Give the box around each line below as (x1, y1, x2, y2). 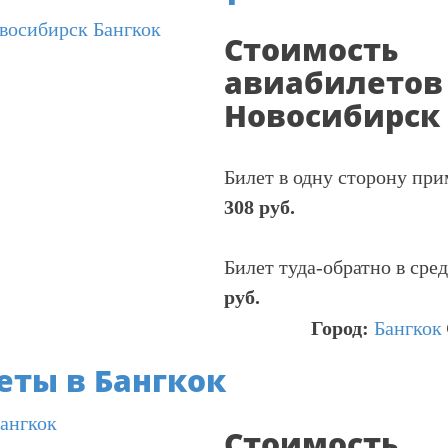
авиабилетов (224, 62, 443, 103)
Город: (311, 317, 374, 339)
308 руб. (224, 196, 295, 218)
